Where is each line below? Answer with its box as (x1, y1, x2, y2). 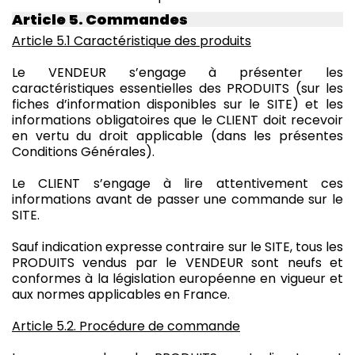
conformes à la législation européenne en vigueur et (12, 269, 343, 288)
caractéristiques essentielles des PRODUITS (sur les (12, 78, 343, 97)
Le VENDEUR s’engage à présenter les (12, 63, 343, 82)
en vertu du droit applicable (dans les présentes (12, 126, 343, 145)
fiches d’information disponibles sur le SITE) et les (12, 94, 343, 113)
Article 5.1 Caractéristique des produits (12, 31, 251, 50)
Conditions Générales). (12, 142, 155, 161)
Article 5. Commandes (12, 9, 188, 29)
